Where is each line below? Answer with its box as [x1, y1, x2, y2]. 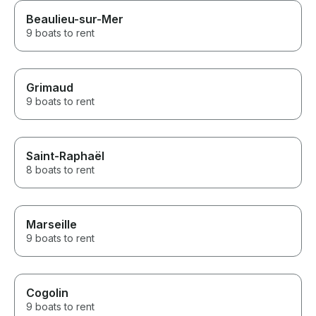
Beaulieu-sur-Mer [26, 12, 123, 27]
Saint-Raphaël [26, 149, 104, 164]
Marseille [26, 217, 77, 232]
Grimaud [26, 80, 73, 95]
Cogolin [26, 286, 68, 300]
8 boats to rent [26, 164, 95, 176]
